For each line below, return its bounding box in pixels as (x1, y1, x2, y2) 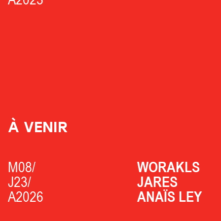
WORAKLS (137, 158, 200, 175)
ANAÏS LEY (137, 187, 202, 205)
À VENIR (8, 117, 68, 136)
